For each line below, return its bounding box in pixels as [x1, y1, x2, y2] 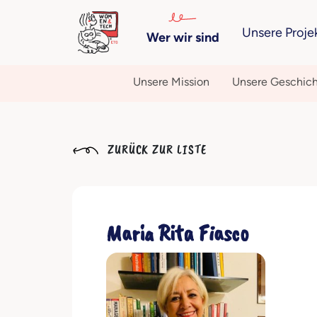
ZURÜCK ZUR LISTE [104, 142, 207, 157]
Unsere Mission [132, 75, 209, 88]
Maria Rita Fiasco [106, 219, 249, 248]
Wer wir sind [146, 30, 219, 45]
